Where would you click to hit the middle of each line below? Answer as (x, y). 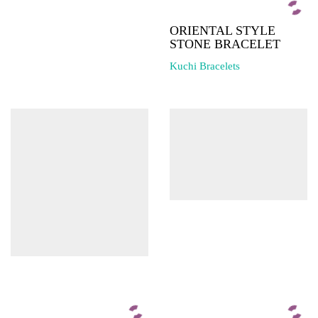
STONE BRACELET (225, 44)
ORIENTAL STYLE (223, 31)
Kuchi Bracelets (205, 66)
